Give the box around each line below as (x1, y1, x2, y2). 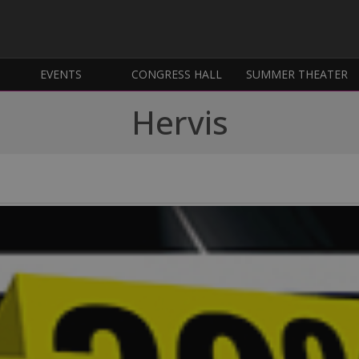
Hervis (131, 100, 228, 145)
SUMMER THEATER (246, 67, 348, 83)
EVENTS (40, 67, 82, 83)
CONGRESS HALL (131, 67, 222, 83)
